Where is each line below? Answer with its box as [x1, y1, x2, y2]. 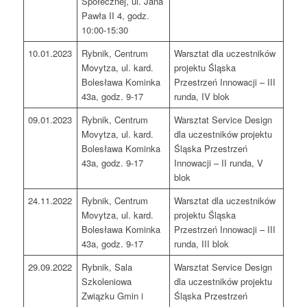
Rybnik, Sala [82, 260, 133, 274]
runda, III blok [174, 237, 230, 251]
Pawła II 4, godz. [82, 9, 150, 23]
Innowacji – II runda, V [174, 156, 264, 170]
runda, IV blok [174, 90, 230, 103]
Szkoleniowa [82, 275, 132, 288]
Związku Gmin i [82, 289, 144, 303]
